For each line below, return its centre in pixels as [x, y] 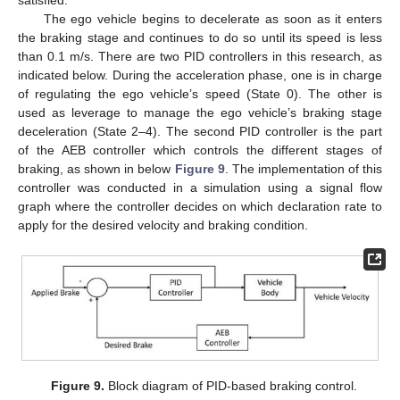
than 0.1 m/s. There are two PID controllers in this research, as [200, 57]
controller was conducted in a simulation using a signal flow [200, 188]
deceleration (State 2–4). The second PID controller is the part [200, 132]
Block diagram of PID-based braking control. [230, 385]
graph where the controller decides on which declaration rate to [200, 207]
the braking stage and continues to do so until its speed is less [200, 38]
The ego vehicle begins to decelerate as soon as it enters [212, 19]
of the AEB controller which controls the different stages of [200, 150]
